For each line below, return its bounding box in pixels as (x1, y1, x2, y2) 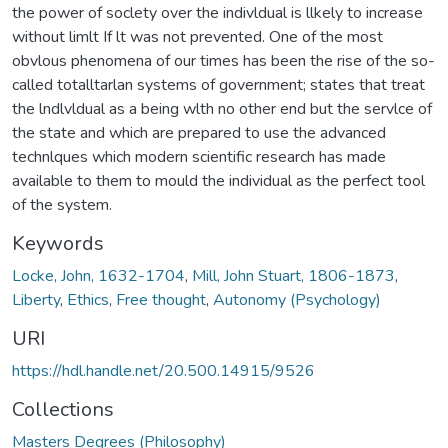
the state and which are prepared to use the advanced (12, 121, 386, 144)
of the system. (12, 193, 112, 216)
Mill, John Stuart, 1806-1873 (192, 264, 395, 287)
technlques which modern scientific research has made (12, 145, 386, 168)
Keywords (12, 229, 104, 257)
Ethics (67, 288, 109, 311)
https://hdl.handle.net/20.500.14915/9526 (12, 359, 315, 382)
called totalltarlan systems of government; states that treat (12, 73, 425, 96)
